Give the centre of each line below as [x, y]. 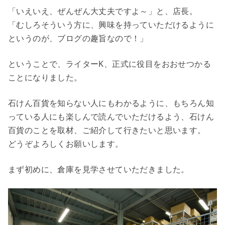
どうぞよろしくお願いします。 [66, 144]
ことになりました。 [45, 78]
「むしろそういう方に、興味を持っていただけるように [111, 25]
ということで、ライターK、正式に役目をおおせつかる [109, 64]
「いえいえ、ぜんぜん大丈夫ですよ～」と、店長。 [103, 11]
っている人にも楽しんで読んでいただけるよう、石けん [111, 117]
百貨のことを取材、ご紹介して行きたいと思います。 [107, 130]
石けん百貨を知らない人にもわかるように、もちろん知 [111, 103]
